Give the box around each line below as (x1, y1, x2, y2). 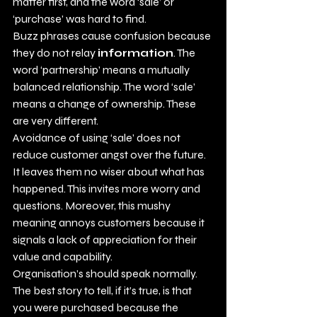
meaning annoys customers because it (13, 216, 207, 229)
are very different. (13, 114, 100, 127)
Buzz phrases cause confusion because (13, 29, 213, 42)
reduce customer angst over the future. (13, 148, 208, 161)
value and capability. (13, 250, 115, 263)
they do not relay (13, 46, 98, 59)
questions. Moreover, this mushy (13, 199, 173, 212)
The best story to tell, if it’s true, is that (13, 284, 194, 297)
